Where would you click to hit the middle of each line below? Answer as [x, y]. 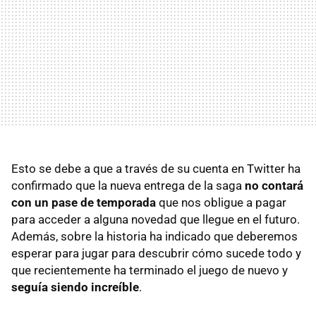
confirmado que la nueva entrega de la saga [128, 185]
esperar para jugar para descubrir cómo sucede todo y [156, 253]
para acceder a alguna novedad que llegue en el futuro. [156, 219]
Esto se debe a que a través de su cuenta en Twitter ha [156, 168]
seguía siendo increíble [75, 287]
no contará [274, 185]
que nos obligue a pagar [221, 202]
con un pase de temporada [84, 202]
